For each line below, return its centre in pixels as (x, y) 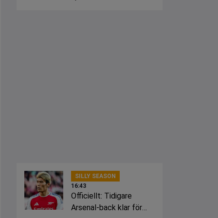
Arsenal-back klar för (107, 208)
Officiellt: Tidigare (101, 196)
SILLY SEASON (95, 176)
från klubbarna (95, 8)
